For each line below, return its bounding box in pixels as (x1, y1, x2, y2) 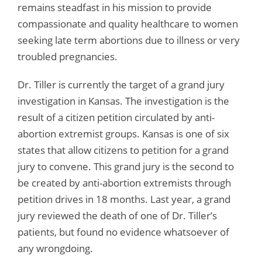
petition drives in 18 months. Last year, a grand (18, 192, 230, 206)
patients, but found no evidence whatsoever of (18, 225, 229, 239)
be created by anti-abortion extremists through (18, 175, 231, 189)
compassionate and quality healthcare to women (18, 16, 238, 30)
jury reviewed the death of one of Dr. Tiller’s (18, 208, 217, 222)
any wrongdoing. (18, 241, 93, 255)
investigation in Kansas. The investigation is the (18, 94, 229, 108)
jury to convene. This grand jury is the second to (18, 159, 234, 173)
